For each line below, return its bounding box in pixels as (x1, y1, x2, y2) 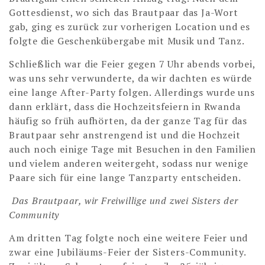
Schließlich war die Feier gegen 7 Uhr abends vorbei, (9, 57, 256, 71)
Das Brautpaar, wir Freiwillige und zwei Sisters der (11, 194, 238, 208)
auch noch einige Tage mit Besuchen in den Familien (9, 143, 256, 156)
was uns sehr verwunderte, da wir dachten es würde (9, 72, 253, 85)
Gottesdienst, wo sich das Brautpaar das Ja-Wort (9, 6, 238, 20)
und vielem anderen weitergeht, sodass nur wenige (9, 157, 248, 170)
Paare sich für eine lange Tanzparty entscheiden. (9, 171, 241, 185)
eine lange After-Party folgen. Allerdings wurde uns (9, 86, 255, 99)
